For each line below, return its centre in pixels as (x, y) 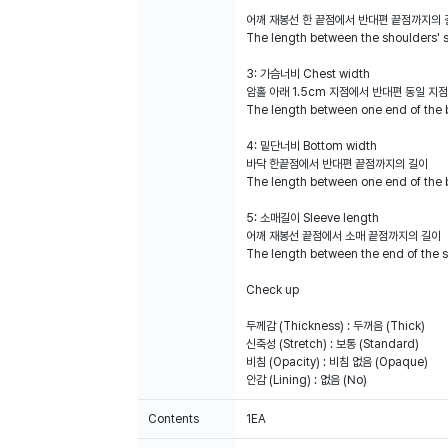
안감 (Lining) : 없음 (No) (306, 380)
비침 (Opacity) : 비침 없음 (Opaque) (337, 362)
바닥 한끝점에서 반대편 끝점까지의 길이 (337, 164)
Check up (272, 290)
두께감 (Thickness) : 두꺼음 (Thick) (335, 326)
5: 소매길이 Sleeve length (312, 218)
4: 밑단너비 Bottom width (311, 146)
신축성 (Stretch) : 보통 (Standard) (332, 344)
